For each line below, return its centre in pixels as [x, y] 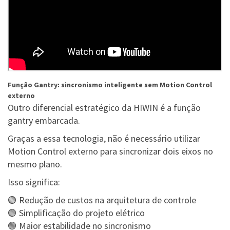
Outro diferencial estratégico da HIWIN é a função [104, 108]
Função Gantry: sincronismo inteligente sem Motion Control [110, 85]
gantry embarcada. [44, 121]
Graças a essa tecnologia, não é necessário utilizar [104, 139]
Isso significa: [34, 182]
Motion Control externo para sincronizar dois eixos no [110, 151]
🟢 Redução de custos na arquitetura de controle [102, 200]
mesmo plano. [35, 164]
